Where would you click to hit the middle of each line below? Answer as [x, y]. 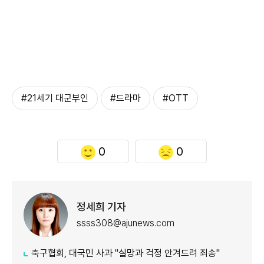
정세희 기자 [101, 206]
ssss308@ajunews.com [126, 223]
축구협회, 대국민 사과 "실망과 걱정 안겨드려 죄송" [126, 253]
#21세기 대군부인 [55, 98]
